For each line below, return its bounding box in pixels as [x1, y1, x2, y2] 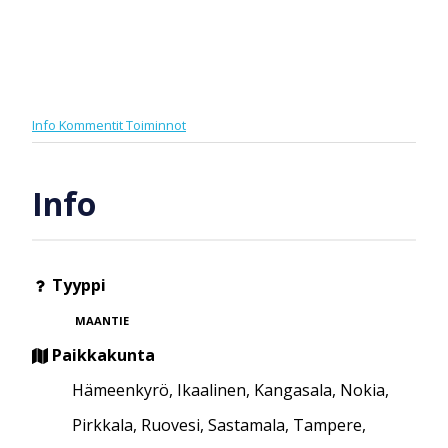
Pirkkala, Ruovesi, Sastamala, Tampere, [72, 413, 366, 436]
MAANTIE [75, 313, 130, 329]
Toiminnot [126, 115, 186, 134]
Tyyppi [48, 273, 106, 296]
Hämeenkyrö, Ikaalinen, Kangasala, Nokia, [72, 378, 389, 401]
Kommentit [59, 115, 126, 134]
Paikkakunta [48, 343, 155, 366]
